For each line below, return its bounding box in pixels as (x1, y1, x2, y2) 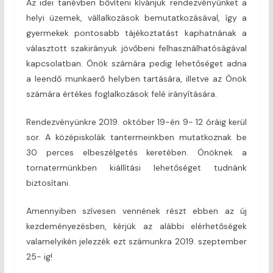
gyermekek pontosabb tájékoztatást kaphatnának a (26, 27, 247, 38)
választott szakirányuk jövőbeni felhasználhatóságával (26, 42, 247, 54)
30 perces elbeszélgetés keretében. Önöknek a (26, 146, 247, 158)
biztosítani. (26, 177, 70, 188)
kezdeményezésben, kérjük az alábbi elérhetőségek (26, 220, 247, 232)
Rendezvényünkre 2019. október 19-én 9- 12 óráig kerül (26, 116, 247, 127)
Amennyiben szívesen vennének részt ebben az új (26, 205, 247, 216)
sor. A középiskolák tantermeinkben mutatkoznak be (26, 131, 247, 143)
